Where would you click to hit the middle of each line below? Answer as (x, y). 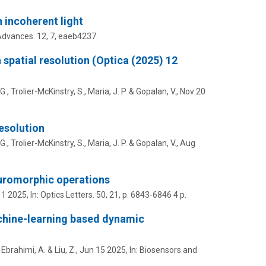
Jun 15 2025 (102, 250)
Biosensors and (168, 250)
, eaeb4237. (76, 36)
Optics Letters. (67, 194)
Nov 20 (192, 91)
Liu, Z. (65, 250)
